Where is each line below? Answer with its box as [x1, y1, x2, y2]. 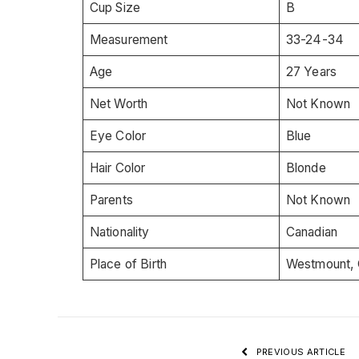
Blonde [285, 159, 326, 175]
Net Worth [89, 95, 148, 111]
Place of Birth [89, 256, 167, 272]
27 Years [285, 63, 337, 79]
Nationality [89, 224, 150, 240]
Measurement [89, 31, 168, 47]
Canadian [285, 224, 338, 240]
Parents [89, 192, 133, 208]
